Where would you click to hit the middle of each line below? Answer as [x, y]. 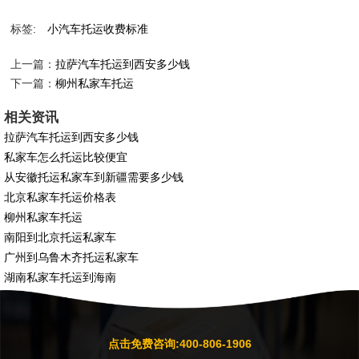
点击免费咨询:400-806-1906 [179, 344]
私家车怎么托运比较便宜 [66, 157]
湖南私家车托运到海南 [61, 278]
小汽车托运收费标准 [98, 29]
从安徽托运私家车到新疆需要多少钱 [94, 177]
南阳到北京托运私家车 [61, 238]
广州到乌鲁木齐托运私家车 [72, 258]
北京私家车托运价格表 [61, 198]
